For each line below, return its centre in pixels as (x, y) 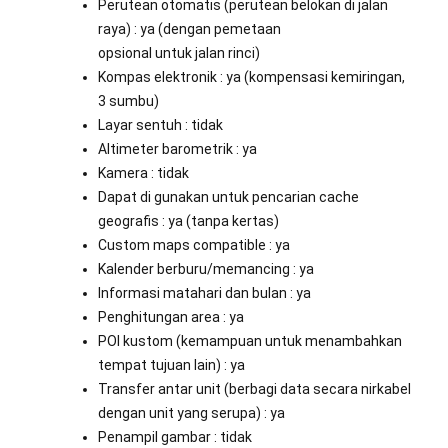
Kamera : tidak (143, 173)
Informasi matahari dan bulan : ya (204, 293)
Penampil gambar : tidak (175, 437)
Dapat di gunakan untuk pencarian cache (228, 197)
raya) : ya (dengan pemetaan (189, 29)
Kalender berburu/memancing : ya (206, 269)
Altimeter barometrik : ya (177, 149)
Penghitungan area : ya (171, 317)
